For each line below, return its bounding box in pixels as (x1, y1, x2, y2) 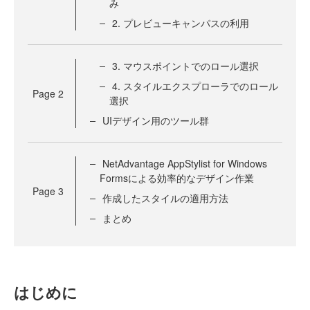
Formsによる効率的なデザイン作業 (100, 171, 254, 185)
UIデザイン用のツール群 (102, 113, 209, 128)
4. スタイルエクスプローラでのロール (112, 79, 278, 93)
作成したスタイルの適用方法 (102, 191, 228, 206)
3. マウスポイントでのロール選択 (112, 59, 259, 73)
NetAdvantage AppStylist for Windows (102, 156, 267, 171)
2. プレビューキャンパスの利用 (112, 16, 249, 30)
